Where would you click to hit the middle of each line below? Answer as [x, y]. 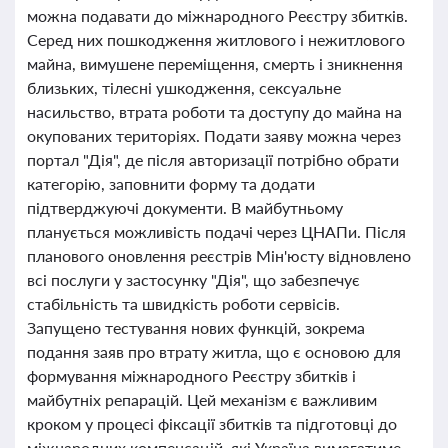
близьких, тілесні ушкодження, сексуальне [184, 87]
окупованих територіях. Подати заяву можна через [214, 135]
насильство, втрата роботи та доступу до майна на [214, 111]
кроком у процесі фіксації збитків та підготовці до [212, 423]
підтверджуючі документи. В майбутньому [185, 207]
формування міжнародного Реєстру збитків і [191, 375]
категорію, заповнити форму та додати [171, 183]
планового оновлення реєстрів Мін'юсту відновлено [219, 255]
